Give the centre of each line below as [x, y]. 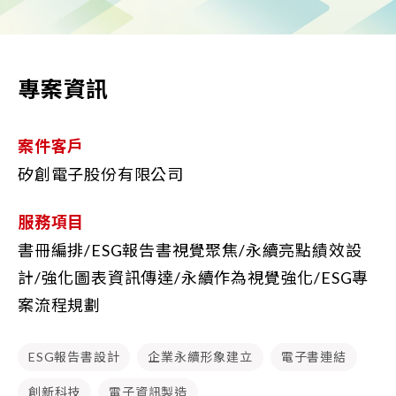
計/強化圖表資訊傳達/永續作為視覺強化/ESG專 [194, 277]
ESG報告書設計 [74, 356]
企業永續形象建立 [200, 356]
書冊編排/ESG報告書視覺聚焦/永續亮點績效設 [190, 250]
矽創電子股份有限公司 [101, 174]
